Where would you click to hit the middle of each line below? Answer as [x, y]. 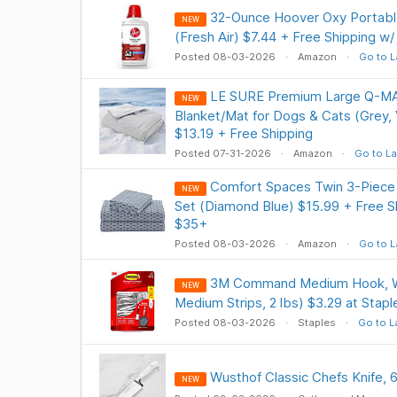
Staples [316, 323]
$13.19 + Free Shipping [243, 133]
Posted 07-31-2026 [224, 153]
